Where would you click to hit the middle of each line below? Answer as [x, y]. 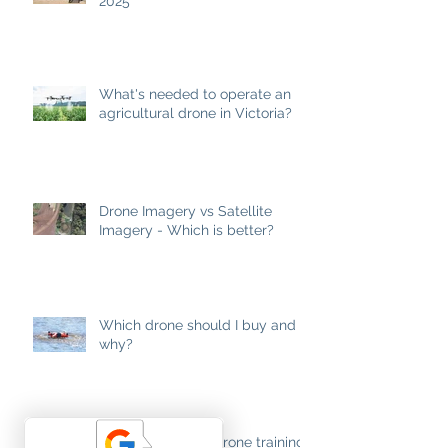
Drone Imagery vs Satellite [185, 210]
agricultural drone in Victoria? [195, 112]
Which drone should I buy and [197, 324]
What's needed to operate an [195, 93]
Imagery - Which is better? [186, 229]
